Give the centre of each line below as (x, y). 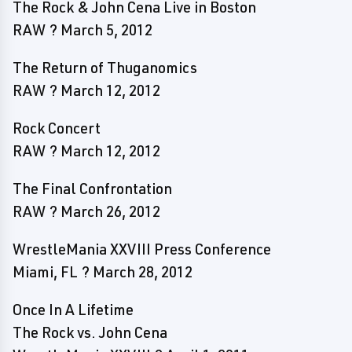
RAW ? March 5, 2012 (82, 30)
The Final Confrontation (92, 189)
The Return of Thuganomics (105, 68)
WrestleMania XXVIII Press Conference (142, 249)
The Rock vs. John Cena (90, 332)
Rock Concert (57, 128)
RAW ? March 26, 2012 (86, 211)
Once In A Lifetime (73, 310)
